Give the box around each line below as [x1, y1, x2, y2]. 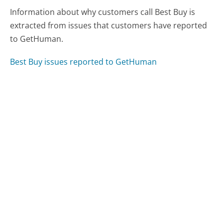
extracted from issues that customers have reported [10, 20, 208, 31]
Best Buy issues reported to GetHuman [10, 56, 157, 68]
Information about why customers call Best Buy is [10, 6, 196, 18]
